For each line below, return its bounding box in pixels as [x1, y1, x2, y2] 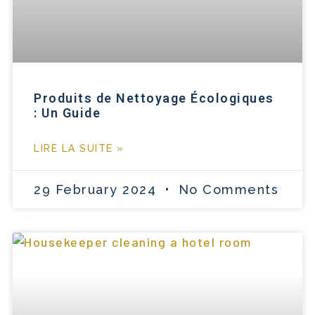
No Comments [174, 181, 278, 197]
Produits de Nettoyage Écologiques [34, 90, 274, 105]
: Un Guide [34, 105, 101, 120]
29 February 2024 [34, 181, 161, 197]
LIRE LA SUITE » [34, 142, 124, 154]
